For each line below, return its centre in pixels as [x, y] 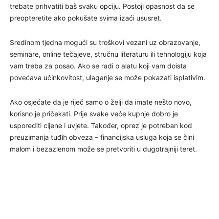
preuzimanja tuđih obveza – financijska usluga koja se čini [102, 137]
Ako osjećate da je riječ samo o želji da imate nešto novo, [101, 102]
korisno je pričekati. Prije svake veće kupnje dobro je [94, 113]
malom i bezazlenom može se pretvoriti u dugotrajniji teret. [103, 149]
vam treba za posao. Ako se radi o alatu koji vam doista [98, 66]
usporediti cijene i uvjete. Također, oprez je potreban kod [101, 125]
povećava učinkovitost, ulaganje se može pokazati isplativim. [108, 77]
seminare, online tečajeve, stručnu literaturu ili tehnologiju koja [108, 54]
